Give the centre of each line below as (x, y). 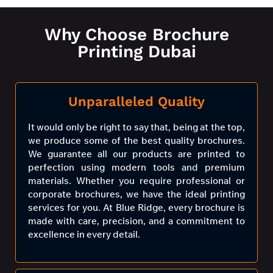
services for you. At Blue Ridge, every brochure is (136, 207)
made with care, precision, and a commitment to (136, 221)
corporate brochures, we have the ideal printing (136, 194)
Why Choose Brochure (136, 34)
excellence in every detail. (84, 234)
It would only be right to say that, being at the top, (136, 127)
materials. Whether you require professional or (136, 181)
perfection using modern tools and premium (136, 167)
